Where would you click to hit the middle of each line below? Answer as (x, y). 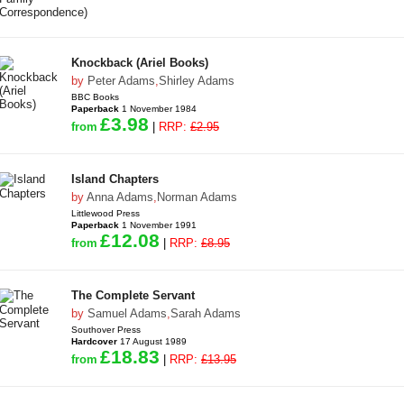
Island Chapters (115, 179)
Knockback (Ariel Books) (140, 63)
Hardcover (94, 341)
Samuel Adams (127, 313)
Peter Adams (121, 81)
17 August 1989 (152, 341)
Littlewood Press (106, 213)
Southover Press (106, 330)
